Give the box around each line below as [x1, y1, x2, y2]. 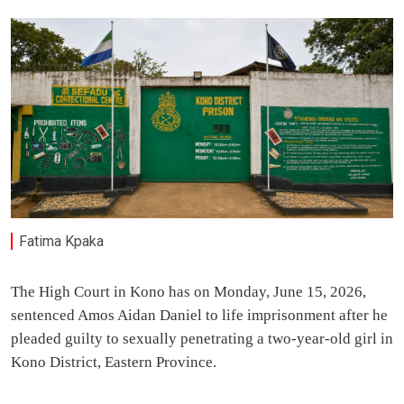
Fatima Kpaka [19, 233, 105, 251]
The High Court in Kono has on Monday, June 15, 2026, [11, 283, 366, 301]
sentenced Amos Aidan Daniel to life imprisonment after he [11, 307, 388, 325]
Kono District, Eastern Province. [11, 353, 216, 372]
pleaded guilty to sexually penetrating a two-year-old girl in [11, 330, 393, 348]
